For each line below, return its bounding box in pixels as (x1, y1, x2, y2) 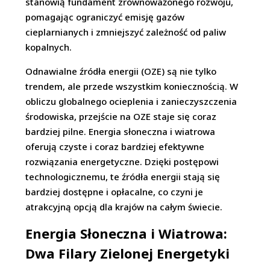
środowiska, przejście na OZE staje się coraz (25, 110, 217, 123)
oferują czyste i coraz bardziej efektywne (25, 140, 205, 153)
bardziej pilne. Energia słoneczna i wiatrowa (25, 125, 216, 138)
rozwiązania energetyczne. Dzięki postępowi (25, 155, 219, 168)
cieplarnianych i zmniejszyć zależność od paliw (25, 26, 227, 39)
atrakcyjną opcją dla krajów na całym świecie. (25, 201, 223, 213)
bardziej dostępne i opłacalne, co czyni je (25, 186, 204, 198)
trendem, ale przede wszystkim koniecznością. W (25, 80, 239, 93)
